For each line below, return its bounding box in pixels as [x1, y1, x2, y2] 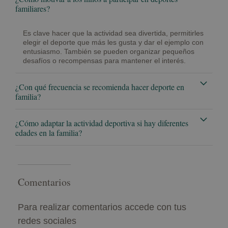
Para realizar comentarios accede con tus [18, 202, 186, 213]
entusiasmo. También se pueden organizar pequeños [23, 47, 194, 56]
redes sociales [18, 216, 76, 226]
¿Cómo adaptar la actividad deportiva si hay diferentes [15, 118, 188, 129]
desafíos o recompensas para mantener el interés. [23, 56, 186, 65]
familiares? [15, 3, 50, 14]
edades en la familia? [15, 127, 82, 138]
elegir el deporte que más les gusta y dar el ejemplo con [23, 38, 204, 47]
